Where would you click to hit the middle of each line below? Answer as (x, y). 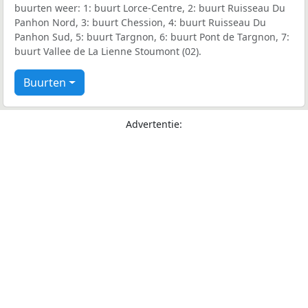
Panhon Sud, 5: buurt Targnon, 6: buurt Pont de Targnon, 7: (152, 37)
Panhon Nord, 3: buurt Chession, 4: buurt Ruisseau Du (140, 23)
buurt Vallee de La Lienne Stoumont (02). (108, 52)
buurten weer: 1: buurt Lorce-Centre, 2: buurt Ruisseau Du (150, 8)
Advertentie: (154, 124)
